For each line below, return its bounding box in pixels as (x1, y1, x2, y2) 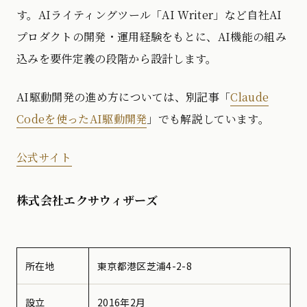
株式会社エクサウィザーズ (16, 191, 158, 208)
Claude (230, 88, 269, 105)
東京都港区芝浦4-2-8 (97, 258, 192, 273)
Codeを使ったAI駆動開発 (16, 110, 147, 127)
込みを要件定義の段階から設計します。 (16, 50, 217, 66)
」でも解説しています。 (147, 110, 270, 127)
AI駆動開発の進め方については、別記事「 (16, 88, 231, 105)
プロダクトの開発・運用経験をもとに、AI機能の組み (16, 28, 287, 45)
